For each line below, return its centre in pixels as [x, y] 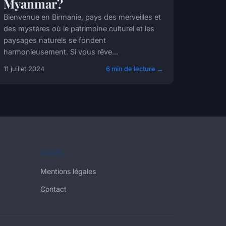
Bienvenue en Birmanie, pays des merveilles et [82, 17]
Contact [53, 189]
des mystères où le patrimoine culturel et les [79, 28]
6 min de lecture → [134, 69]
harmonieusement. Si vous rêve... [61, 51]
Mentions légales [68, 171]
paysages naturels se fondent [54, 40]
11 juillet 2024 [24, 69]
